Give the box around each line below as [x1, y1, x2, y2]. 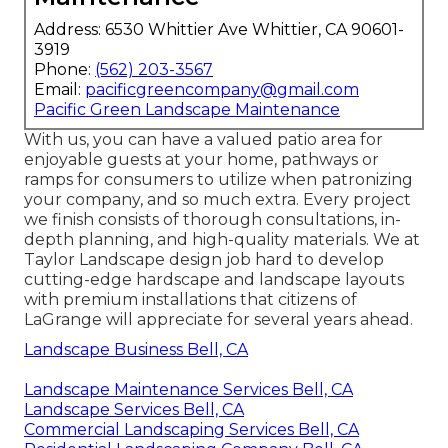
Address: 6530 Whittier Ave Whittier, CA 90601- [34, 19, 404, 39]
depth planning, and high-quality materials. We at [24, 229, 420, 249]
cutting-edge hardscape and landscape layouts [24, 269, 404, 289]
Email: [34, 79, 85, 99]
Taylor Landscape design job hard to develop [24, 249, 384, 269]
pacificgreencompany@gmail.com [85, 79, 359, 99]
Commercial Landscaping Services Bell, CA [24, 419, 359, 439]
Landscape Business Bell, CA [24, 339, 248, 359]
